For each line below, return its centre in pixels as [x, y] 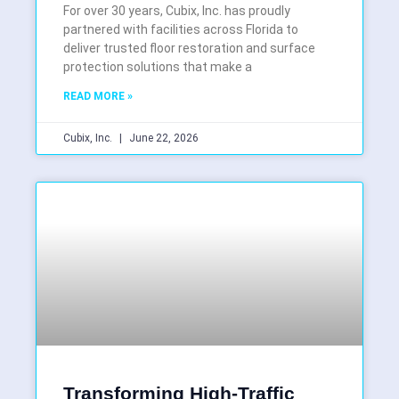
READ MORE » [98, 97]
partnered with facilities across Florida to [181, 30]
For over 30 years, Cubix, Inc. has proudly [177, 11]
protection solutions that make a [158, 67]
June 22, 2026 [163, 138]
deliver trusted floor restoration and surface [189, 49]
